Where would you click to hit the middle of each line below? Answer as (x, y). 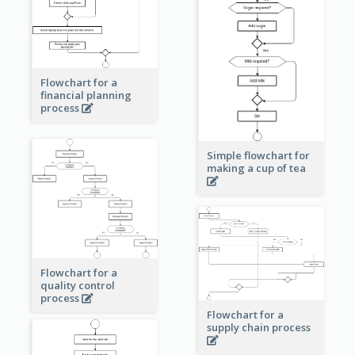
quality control (77, 285)
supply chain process (260, 327)
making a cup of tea (257, 168)
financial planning (86, 95)
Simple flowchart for (258, 155)
